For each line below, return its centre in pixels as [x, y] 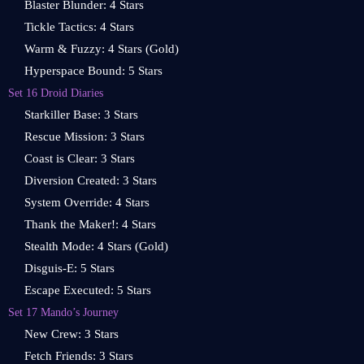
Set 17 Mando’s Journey [63, 312]
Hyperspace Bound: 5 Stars [93, 71]
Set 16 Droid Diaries [56, 93]
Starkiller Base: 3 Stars [81, 115]
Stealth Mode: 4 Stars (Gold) [96, 246]
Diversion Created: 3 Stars [91, 180]
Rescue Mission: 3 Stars [84, 136]
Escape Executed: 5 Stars [88, 290]
